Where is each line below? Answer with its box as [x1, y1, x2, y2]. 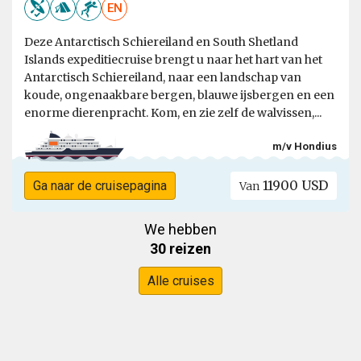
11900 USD [259, 177, 329, 194]
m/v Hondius [272, 139, 337, 152]
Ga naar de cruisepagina [32, 178, 167, 194]
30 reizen [150, 240, 211, 258]
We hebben [144, 221, 217, 239]
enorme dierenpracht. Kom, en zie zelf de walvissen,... [24, 106, 322, 121]
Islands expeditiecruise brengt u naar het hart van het [24, 52, 322, 68]
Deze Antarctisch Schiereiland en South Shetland [24, 35, 298, 50]
